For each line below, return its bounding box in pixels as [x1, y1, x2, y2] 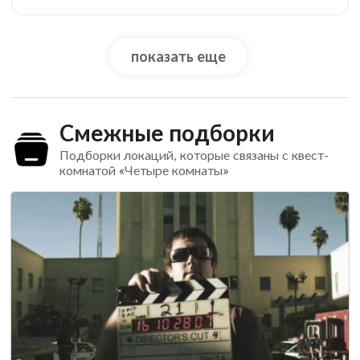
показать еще [130, 47, 226, 66]
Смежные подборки [59, 119, 275, 147]
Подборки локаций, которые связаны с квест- [59, 147, 329, 163]
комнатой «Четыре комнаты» [59, 162, 228, 178]
